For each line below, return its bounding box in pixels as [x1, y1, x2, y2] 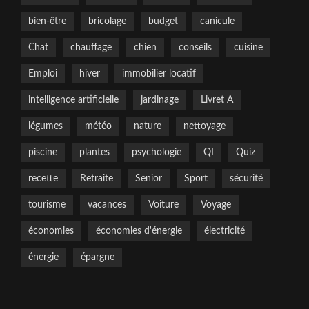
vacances [88, 199, 126, 210]
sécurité [230, 173, 263, 183]
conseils [179, 42, 212, 52]
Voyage [201, 199, 231, 210]
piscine [28, 147, 57, 157]
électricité [204, 226, 245, 236]
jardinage [141, 94, 179, 105]
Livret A [201, 94, 233, 105]
